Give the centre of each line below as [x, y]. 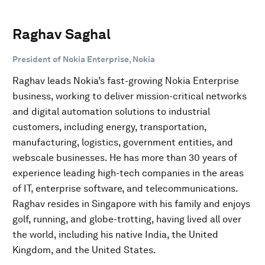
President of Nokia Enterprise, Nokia [84, 59]
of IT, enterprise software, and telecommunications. [125, 188]
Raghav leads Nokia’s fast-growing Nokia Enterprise [126, 80]
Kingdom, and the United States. [84, 250]
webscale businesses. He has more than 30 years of [125, 157]
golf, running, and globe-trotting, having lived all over [127, 219]
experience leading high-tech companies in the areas [128, 173]
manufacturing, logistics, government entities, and [123, 142]
